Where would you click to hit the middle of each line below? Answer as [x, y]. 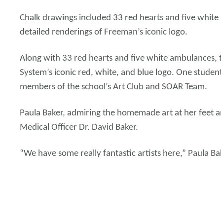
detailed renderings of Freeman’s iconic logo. [104, 32]
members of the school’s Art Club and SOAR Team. [113, 87]
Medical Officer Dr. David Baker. [79, 128]
